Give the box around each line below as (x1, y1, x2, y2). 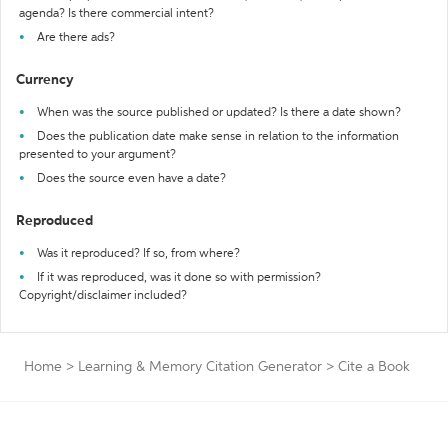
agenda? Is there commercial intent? (19, 8, 214, 20)
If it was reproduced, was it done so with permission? (37, 272, 321, 284)
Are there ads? (37, 32, 115, 44)
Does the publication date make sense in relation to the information (37, 131, 399, 143)
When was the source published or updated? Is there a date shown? (37, 107, 401, 119)
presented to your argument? (19, 149, 176, 161)
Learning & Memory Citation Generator (78, 360, 322, 374)
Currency (16, 73, 74, 87)
